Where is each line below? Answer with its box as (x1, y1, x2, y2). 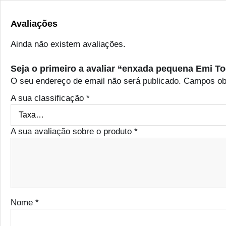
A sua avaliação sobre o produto (11, 127, 134, 137)
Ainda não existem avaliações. (11, 39, 126, 49)
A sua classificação (11, 93, 86, 103)
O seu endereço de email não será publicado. (11, 76, 181, 86)
